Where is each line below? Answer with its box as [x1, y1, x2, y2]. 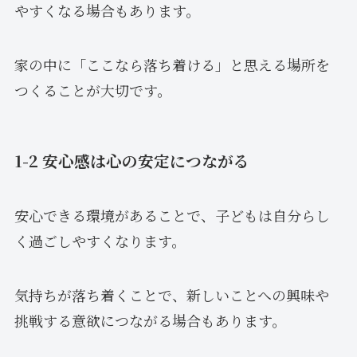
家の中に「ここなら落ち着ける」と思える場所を [14, 53, 330, 75]
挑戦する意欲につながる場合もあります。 [14, 309, 286, 331]
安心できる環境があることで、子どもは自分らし [14, 205, 330, 226]
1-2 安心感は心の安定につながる [14, 148, 249, 172]
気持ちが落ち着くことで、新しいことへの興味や [14, 284, 329, 305]
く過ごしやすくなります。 [14, 230, 186, 252]
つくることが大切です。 [14, 79, 171, 100]
